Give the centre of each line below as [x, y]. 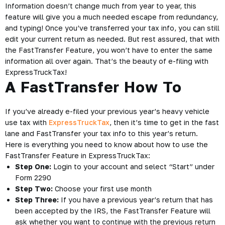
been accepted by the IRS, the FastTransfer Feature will [113, 211]
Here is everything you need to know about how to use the [106, 144]
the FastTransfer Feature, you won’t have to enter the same [109, 50]
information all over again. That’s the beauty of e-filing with [107, 61]
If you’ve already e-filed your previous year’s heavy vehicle [107, 111]
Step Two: [34, 189]
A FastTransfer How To [93, 87]
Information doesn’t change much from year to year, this [101, 6]
